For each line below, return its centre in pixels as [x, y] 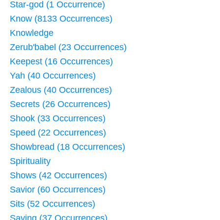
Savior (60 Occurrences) [58, 189]
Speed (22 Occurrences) [58, 132]
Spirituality [30, 161]
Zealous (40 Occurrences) [61, 90]
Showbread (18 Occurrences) [68, 147]
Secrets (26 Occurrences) [60, 104]
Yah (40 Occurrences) [53, 75]
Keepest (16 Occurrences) [61, 61]
